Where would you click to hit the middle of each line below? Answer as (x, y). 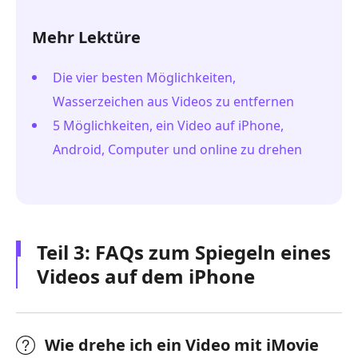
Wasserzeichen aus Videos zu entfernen (173, 102)
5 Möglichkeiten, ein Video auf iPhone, (168, 126)
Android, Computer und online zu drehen (177, 150)
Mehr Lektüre (86, 38)
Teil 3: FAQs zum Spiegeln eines (184, 253)
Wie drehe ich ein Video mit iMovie (182, 345)
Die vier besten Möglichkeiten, (144, 78)
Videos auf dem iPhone (146, 276)
